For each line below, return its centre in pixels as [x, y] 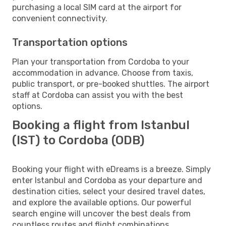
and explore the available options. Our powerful [102, 202]
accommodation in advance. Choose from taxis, [103, 73]
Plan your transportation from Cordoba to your [101, 62]
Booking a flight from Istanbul [101, 125]
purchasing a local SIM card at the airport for [97, 7]
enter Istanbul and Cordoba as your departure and [107, 180]
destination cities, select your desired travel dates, [109, 191]
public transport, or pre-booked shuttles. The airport [111, 84]
